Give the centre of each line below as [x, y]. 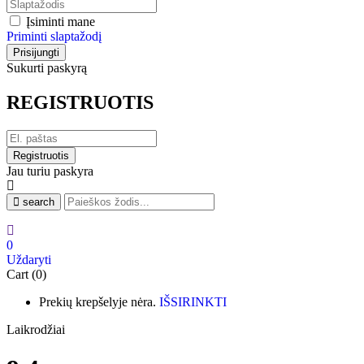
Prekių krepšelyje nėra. [97, 301]
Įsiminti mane [61, 21]
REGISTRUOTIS [80, 102]
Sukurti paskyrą [47, 67]
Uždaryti [29, 259]
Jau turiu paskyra [50, 171]
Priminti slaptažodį [54, 36]
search [39, 201]
